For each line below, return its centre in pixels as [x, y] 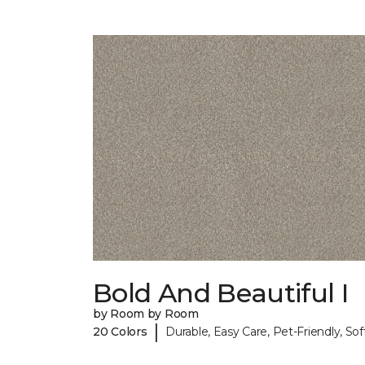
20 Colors [120, 331]
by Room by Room [146, 314]
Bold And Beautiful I [221, 293]
